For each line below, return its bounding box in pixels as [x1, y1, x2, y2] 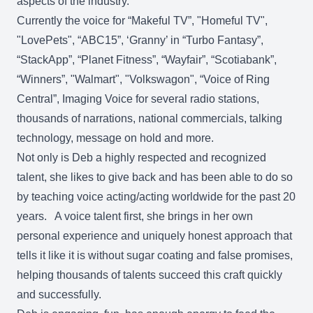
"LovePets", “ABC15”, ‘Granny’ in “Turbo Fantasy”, [17, 34, 263, 46]
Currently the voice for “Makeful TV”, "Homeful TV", [17, 15, 268, 27]
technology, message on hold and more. [17, 132, 217, 144]
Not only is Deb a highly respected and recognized [17, 152, 266, 163]
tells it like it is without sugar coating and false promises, [17, 249, 293, 261]
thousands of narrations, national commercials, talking [17, 112, 282, 124]
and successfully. [17, 289, 101, 300]
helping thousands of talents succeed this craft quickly [17, 269, 282, 281]
